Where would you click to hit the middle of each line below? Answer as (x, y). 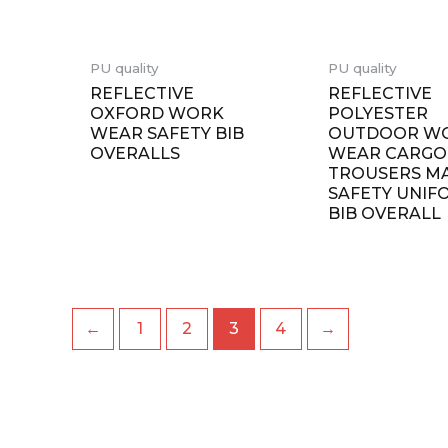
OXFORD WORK (156, 113)
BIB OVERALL (385, 213)
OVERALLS (134, 153)
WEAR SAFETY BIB (166, 133)
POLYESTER (378, 113)
